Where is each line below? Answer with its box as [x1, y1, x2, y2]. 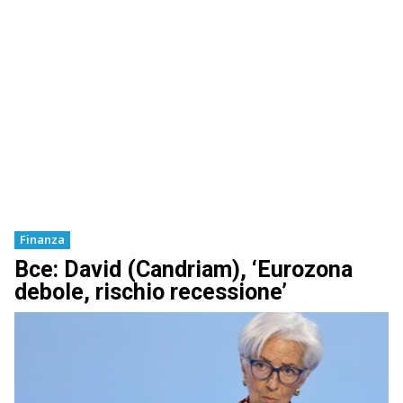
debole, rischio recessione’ [14, 278, 287, 305]
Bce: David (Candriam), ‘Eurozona [14, 255, 353, 282]
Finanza [20, 230, 65, 247]
